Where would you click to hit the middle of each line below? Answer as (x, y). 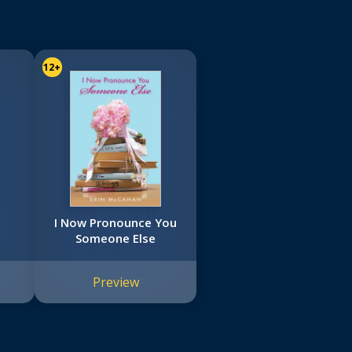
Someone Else (116, 238)
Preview (115, 282)
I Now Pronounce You (116, 223)
